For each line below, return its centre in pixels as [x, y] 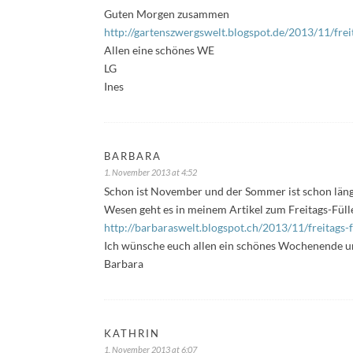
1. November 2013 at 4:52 [150, 172]
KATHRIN [132, 333]
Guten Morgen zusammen [167, 13]
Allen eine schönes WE [159, 50]
